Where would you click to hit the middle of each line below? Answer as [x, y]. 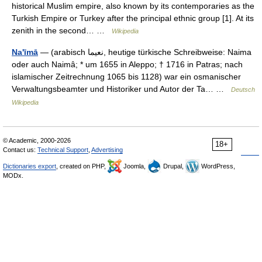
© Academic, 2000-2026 [37, 140]
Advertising [107, 150]
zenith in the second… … [62, 30]
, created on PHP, [82, 166]
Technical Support [63, 150]
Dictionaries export [30, 166]
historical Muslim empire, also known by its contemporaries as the [133, 6]
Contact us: [20, 150]
